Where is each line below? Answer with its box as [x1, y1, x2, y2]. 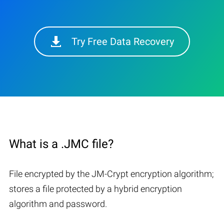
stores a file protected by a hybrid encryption [9, 183, 182, 194]
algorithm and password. [9, 198, 107, 209]
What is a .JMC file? [9, 136, 113, 151]
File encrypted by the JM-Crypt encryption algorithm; [9, 168, 214, 179]
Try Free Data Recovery [71, 35, 174, 47]
